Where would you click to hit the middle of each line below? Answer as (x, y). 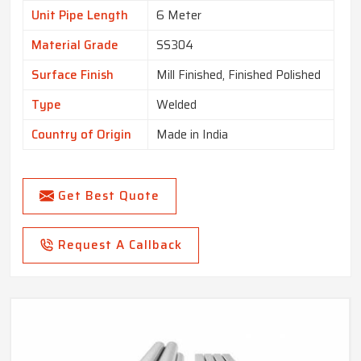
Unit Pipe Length (80, 16)
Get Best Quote (109, 196)
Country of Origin (81, 135)
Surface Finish (73, 75)
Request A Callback (120, 245)
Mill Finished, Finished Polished (239, 75)
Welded (176, 105)
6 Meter (179, 16)
